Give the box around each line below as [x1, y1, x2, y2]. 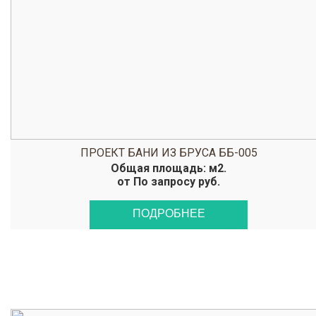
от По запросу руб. [117, 175, 220, 188]
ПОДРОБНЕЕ [132, 207, 205, 219]
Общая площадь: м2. [111, 162, 226, 175]
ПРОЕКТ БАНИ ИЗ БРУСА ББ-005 [80, 146, 257, 159]
